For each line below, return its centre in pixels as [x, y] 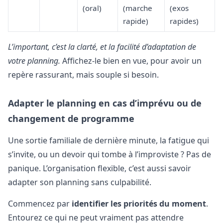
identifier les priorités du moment [139, 203]
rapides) [184, 21]
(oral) [92, 8]
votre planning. [34, 60]
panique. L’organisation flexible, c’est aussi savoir [100, 168]
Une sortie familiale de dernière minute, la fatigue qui [109, 141]
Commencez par [40, 203]
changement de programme [71, 118]
